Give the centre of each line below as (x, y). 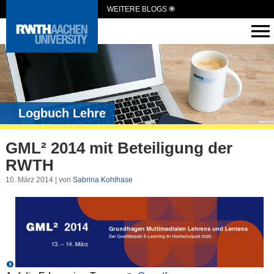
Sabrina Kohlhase (102, 180)
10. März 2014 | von (39, 180)
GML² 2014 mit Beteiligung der (119, 148)
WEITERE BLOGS (137, 9)
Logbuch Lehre (62, 113)
